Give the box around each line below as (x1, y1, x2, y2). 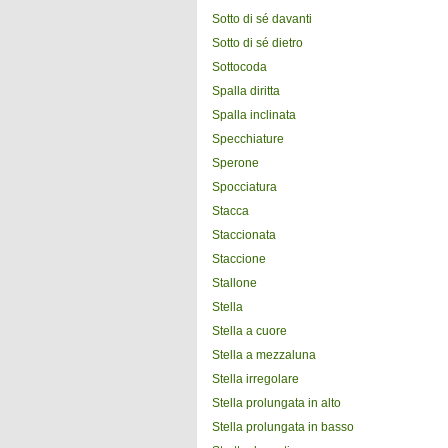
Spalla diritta (212, 84, 280, 98)
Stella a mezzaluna (212, 348, 316, 362)
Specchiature (212, 132, 284, 146)
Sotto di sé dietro (212, 36, 303, 50)
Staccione (212, 252, 266, 266)
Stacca (212, 204, 249, 218)
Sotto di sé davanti (212, 12, 312, 26)
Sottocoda (212, 60, 267, 74)
